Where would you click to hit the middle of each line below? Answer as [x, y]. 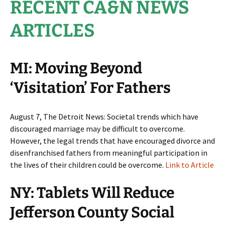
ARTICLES [52, 31]
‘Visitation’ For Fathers [90, 88]
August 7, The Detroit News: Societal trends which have [104, 117]
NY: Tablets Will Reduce [92, 193]
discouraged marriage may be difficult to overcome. [97, 129]
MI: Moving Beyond [76, 68]
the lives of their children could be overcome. [88, 165]
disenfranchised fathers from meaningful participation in [109, 153]
